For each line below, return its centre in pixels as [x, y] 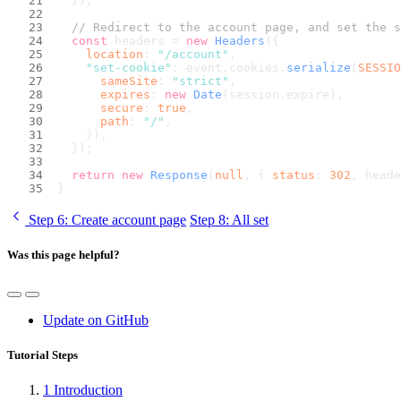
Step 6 [47, 219]
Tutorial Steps [43, 355]
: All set [247, 219]
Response [179, 175]
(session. [254, 94]
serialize [319, 67]
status [294, 175]
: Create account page [125, 219]
